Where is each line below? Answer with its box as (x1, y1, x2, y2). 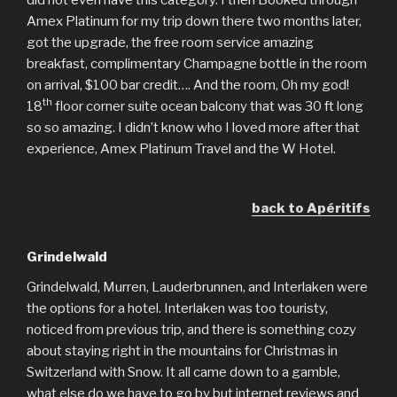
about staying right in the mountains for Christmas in (27, 343, 338, 359)
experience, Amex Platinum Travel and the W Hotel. (27, 141, 336, 157)
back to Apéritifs (252, 200, 370, 216)
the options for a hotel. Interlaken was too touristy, (27, 300, 328, 316)
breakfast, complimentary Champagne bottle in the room (27, 56, 367, 72)
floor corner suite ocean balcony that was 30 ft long (52, 98, 363, 114)
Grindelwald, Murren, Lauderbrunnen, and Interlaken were (27, 279, 368, 295)
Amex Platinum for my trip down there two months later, (27, 13, 362, 29)
